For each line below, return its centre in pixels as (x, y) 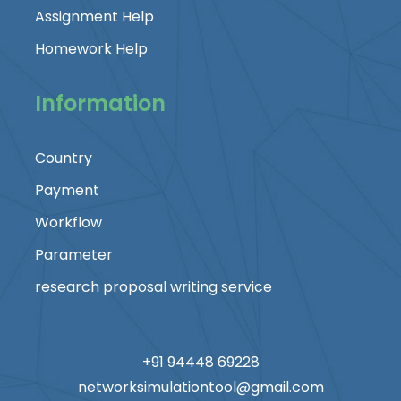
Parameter (74, 254)
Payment (67, 190)
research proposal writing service (154, 286)
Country (64, 158)
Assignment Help (94, 16)
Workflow (68, 222)
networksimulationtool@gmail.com (200, 387)
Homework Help (91, 48)
